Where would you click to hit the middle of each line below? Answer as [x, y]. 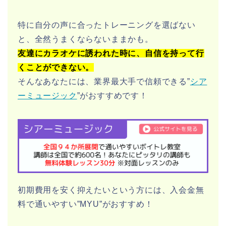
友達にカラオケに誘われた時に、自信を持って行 [111, 53]
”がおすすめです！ [112, 96]
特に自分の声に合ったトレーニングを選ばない [107, 25]
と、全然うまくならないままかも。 [86, 39]
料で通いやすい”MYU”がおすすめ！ [86, 204]
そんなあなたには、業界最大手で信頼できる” [104, 82]
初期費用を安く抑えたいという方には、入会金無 [111, 190]
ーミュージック [47, 96]
